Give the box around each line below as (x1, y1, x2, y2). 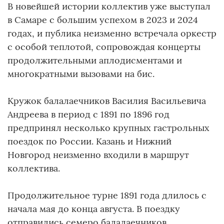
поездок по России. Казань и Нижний (7, 135, 171, 147)
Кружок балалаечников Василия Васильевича (7, 94, 206, 106)
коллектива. (7, 162, 60, 174)
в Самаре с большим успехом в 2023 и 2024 (7, 13, 198, 25)
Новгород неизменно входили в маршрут (7, 148, 189, 160)
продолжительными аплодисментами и (7, 54, 182, 66)
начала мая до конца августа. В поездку (7, 202, 180, 214)
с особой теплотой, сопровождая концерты (7, 40, 200, 52)
